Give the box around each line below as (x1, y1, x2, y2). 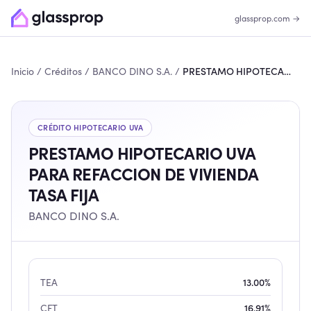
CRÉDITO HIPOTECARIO (37, 122, 129, 133)
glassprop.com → (235, 12, 300, 24)
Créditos (44, 65, 82, 78)
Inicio (11, 65, 34, 78)
